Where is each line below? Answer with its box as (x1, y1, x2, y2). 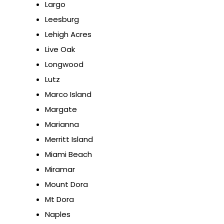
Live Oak (45, 44, 75, 55)
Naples (45, 209, 70, 220)
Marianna (45, 119, 79, 130)
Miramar (45, 164, 75, 175)
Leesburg (45, 14, 79, 25)
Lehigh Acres (45, 29, 91, 40)
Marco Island (45, 89, 91, 100)
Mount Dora (45, 179, 88, 190)
